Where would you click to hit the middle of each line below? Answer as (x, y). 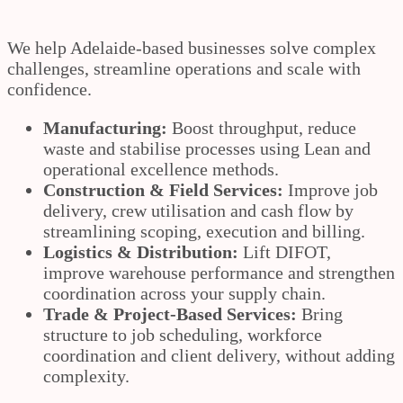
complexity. (86, 376)
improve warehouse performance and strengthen (219, 273)
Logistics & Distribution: (141, 252)
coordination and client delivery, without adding (219, 356)
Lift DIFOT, (285, 252)
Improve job (331, 190)
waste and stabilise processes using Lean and (207, 149)
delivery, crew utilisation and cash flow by (198, 211)
